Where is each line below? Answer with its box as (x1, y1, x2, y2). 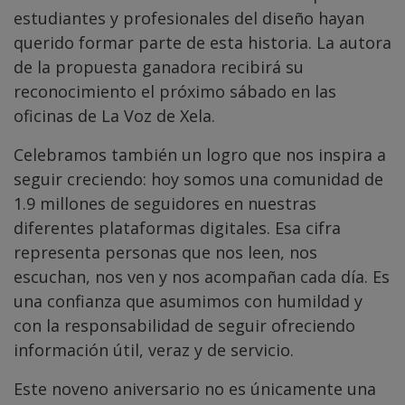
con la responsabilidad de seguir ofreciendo (14, 314, 355, 336)
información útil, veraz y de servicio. (14, 338, 294, 361)
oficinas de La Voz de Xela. (14, 104, 215, 127)
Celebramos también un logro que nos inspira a (14, 143, 386, 165)
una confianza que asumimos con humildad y (14, 289, 363, 312)
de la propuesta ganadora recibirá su (14, 55, 304, 78)
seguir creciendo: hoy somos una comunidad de (14, 167, 383, 190)
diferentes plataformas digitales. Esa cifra (14, 216, 341, 239)
